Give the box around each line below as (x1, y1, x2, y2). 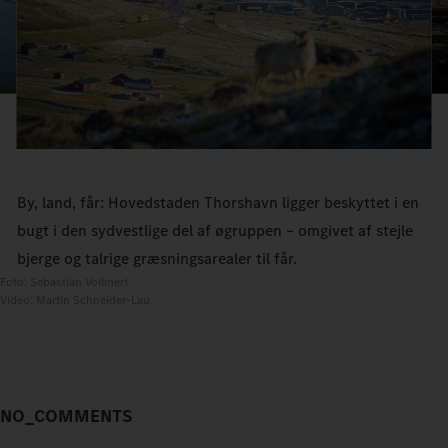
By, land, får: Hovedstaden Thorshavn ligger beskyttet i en (16, 191, 419, 213)
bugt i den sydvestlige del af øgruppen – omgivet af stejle (16, 219, 413, 241)
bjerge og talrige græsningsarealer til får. (16, 247, 297, 269)
